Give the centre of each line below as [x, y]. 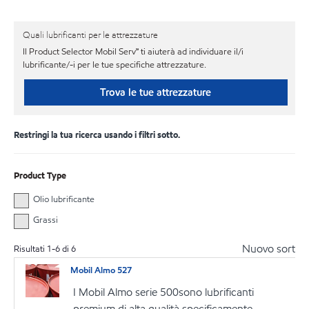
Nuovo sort [269, 249]
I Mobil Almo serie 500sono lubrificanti [164, 292]
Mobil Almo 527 [101, 270]
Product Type [40, 176]
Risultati [30, 249]
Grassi [45, 220]
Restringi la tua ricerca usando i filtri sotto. [97, 135]
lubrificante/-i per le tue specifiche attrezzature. [114, 64]
